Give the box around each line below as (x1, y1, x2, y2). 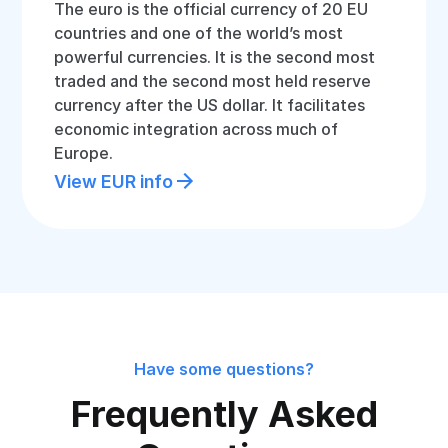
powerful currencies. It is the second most (54, 47, 376, 67)
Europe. (54, 143, 114, 163)
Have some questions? (134, 359, 314, 379)
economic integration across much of (54, 119, 339, 139)
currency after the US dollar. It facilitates (54, 95, 366, 115)
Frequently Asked (70, 392, 378, 436)
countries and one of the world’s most (54, 23, 344, 43)
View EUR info (54, 170, 174, 192)
